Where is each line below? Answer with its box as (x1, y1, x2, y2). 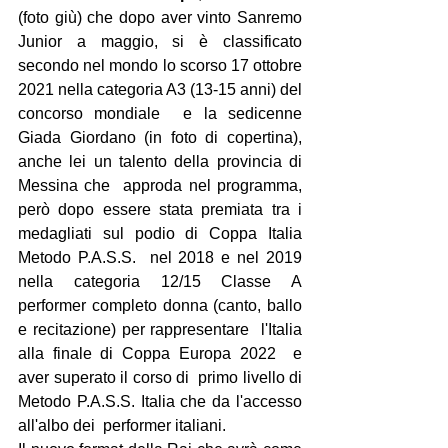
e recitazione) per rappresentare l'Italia (18, 320, 302, 338)
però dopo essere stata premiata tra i (18, 200, 302, 218)
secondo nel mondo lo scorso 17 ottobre (18, 56, 302, 74)
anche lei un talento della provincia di (18, 152, 302, 170)
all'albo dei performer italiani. (18, 416, 226, 434)
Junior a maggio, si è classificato (18, 32, 302, 50)
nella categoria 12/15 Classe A (18, 272, 302, 290)
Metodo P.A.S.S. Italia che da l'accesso (18, 392, 302, 410)
